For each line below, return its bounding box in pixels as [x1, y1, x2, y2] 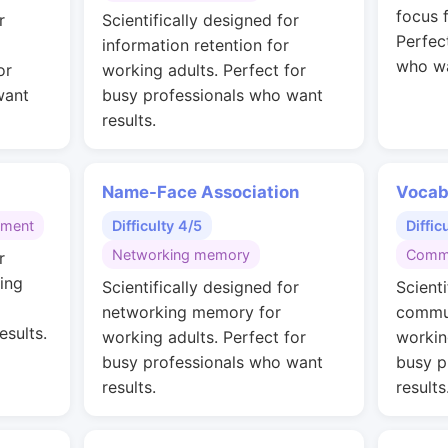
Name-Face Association [102, 182, 299, 202]
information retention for [102, 35, 289, 55]
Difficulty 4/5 [112, 217, 202, 234]
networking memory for [102, 302, 281, 322]
